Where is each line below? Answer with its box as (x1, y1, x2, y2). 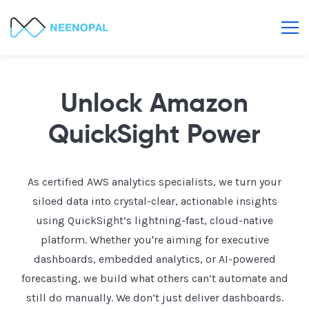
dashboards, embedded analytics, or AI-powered (33, 252, 276, 266)
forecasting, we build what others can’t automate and (21, 272, 288, 285)
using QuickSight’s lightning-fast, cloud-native (36, 214, 273, 227)
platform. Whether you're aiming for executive (40, 233, 269, 246)
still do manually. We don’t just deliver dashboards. (26, 291, 283, 304)
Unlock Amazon (61, 92, 248, 118)
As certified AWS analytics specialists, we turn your (28, 175, 281, 188)
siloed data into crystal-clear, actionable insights (32, 195, 277, 208)
